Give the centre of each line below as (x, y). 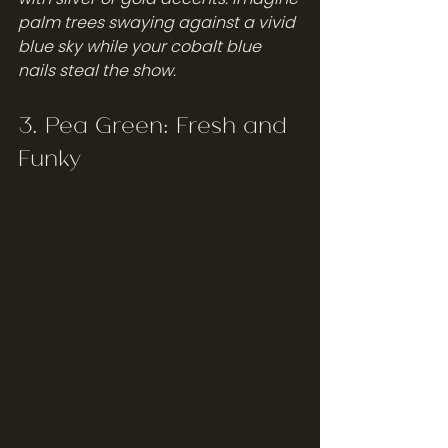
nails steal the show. (97, 70)
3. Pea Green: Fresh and (156, 123)
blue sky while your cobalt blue (141, 46)
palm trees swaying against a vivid (158, 22)
